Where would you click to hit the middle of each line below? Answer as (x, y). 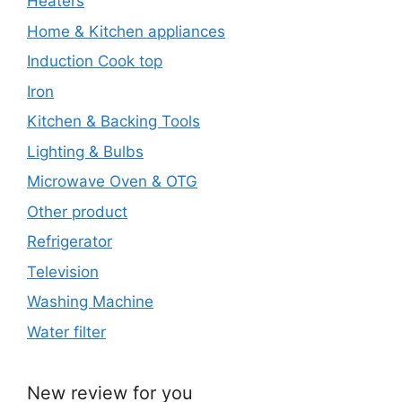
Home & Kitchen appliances (126, 31)
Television (63, 271)
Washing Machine (90, 302)
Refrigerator (70, 242)
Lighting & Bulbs (85, 151)
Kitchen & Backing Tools (114, 122)
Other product (77, 211)
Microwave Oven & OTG (112, 182)
